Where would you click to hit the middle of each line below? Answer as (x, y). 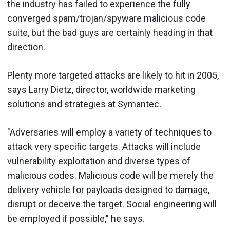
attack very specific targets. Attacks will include (104, 146)
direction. (26, 47)
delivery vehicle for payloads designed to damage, (108, 189)
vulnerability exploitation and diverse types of (99, 161)
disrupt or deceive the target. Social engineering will (112, 204)
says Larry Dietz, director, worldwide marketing (101, 89)
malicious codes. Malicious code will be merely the (110, 175)
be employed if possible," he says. (76, 218)
